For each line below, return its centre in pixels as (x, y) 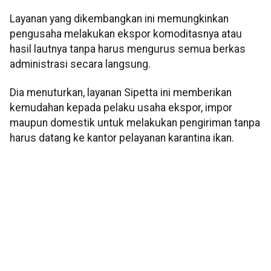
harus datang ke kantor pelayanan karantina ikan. (122, 138)
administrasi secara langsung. (80, 64)
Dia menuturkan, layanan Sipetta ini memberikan (121, 93)
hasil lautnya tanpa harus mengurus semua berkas (128, 49)
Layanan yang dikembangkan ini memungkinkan (119, 18)
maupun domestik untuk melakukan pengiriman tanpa (135, 123)
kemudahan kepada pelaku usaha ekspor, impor (121, 108)
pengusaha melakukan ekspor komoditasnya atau (126, 34)
